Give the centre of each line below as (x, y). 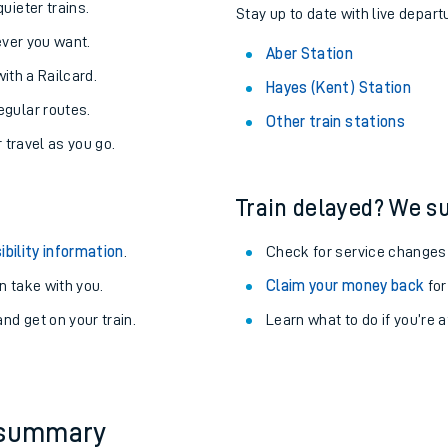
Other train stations (335, 221)
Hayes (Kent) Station (338, 187)
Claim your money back (345, 385)
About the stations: (335, 63)
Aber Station (310, 153)
